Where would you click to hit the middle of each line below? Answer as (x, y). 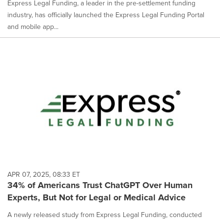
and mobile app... (33, 26)
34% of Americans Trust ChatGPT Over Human (100, 185)
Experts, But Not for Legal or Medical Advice (96, 198)
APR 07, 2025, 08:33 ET (44, 175)
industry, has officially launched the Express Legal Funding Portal (106, 14)
